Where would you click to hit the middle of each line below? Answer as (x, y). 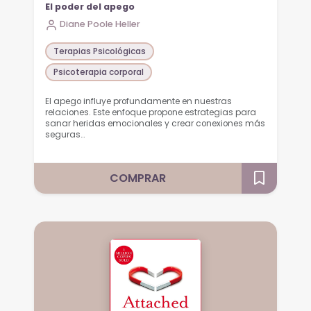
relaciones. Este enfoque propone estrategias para (151, 113)
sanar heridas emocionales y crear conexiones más (155, 124)
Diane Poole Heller (100, 24)
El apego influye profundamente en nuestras (139, 102)
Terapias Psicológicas (100, 51)
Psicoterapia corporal (99, 72)
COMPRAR (138, 178)
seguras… (65, 135)
